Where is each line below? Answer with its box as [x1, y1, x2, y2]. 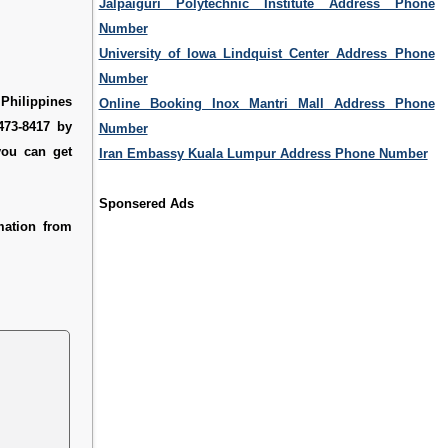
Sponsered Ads [98, 196, 194, 212]
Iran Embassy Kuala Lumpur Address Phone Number [98, 146, 428, 162]
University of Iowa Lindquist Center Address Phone [98, 46, 435, 62]
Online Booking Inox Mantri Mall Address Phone [98, 96, 435, 112]
